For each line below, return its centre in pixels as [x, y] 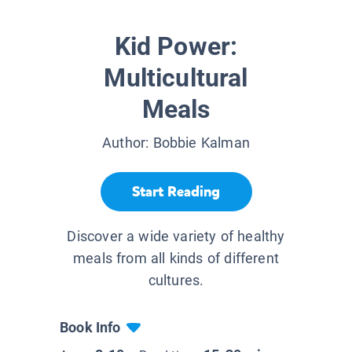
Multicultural [176, 78]
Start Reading [176, 191]
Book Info [90, 328]
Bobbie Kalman [201, 143]
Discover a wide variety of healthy [176, 236]
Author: [128, 143]
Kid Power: [176, 47]
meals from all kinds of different [176, 258]
